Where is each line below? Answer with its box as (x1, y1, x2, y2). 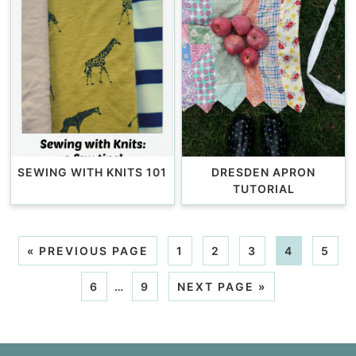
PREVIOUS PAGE (38, 243, 149, 257)
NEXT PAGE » (177, 279, 266, 293)
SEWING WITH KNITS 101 (17, 164, 168, 179)
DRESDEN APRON (211, 164, 315, 179)
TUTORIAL (232, 181, 295, 195)
